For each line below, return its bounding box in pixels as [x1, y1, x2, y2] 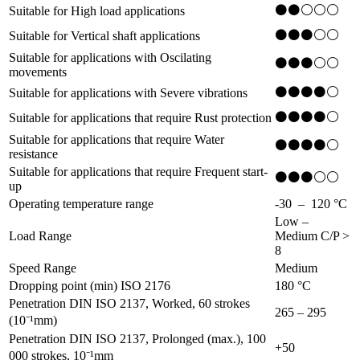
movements [9, 65, 67, 80]
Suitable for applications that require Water [9, 133, 224, 147]
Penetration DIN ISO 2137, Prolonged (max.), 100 [9, 332, 266, 346]
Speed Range [9, 261, 76, 276]
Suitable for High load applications [9, 4, 185, 18]
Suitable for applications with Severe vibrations [9, 86, 247, 100]
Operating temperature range [9, 197, 153, 211]
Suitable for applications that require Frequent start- [9, 165, 268, 179]
